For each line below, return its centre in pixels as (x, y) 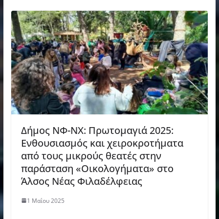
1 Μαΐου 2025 (45, 200)
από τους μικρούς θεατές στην (91, 155)
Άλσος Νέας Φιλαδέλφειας (81, 181)
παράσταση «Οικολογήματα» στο (97, 168)
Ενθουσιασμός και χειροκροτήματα (102, 143)
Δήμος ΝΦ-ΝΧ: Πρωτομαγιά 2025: (97, 130)
